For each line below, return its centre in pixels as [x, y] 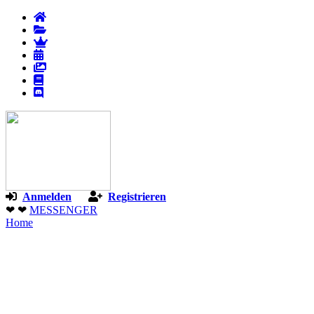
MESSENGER [63, 210]
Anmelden [47, 197]
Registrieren [137, 197]
